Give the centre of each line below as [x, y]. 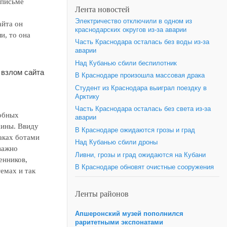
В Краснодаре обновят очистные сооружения [144, 167]
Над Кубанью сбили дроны [116, 143]
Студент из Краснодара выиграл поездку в [141, 88]
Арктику [87, 97]
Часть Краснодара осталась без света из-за [143, 109]
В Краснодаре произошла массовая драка [140, 76]
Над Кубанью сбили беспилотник [126, 63]
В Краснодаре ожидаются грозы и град [135, 130]
